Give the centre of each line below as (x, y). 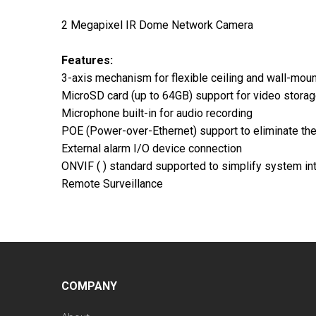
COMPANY (89, 286)
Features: (87, 60)
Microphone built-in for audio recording (157, 113)
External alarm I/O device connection (152, 148)
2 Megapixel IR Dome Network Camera (157, 25)
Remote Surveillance (112, 183)
